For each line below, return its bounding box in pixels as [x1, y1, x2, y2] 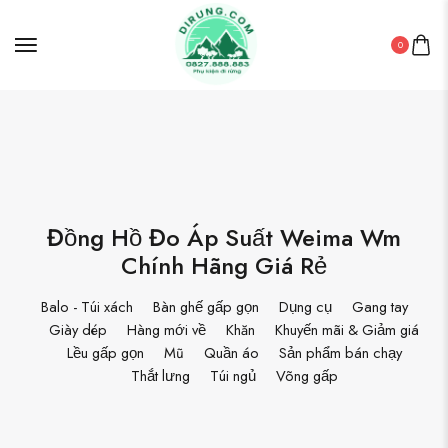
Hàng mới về [127, 318, 206, 340]
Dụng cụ [278, 295, 332, 317]
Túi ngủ [209, 364, 256, 386]
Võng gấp [275, 364, 338, 386]
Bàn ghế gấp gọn [152, 295, 259, 317]
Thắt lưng [130, 364, 190, 386]
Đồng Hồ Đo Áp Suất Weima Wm [47, 219, 401, 255]
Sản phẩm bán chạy [278, 341, 402, 363]
